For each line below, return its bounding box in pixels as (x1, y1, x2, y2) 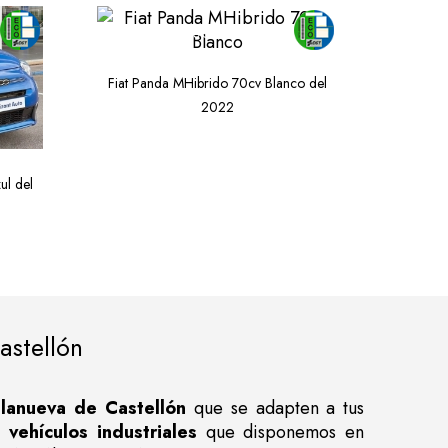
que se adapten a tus (186, 394, 365, 421)
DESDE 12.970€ (113, 22, 210, 43)
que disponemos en (196, 418, 365, 445)
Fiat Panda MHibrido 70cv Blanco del (107, 72, 327, 93)
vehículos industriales (8, 418, 197, 445)
